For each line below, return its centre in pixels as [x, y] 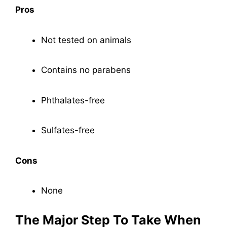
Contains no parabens [86, 70]
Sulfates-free [68, 130]
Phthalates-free [73, 100]
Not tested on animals [86, 40]
